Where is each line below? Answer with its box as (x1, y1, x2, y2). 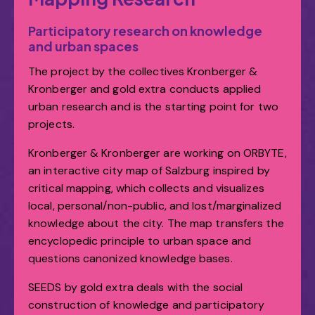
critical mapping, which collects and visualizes (28, 181, 264, 196)
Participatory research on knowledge (28, 22, 262, 39)
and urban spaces (28, 38, 139, 55)
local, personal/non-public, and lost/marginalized (28, 198, 281, 214)
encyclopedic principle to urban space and (28, 233, 252, 249)
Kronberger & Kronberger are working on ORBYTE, (28, 146, 287, 161)
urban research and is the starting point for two (28, 99, 278, 115)
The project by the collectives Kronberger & (28, 64, 258, 79)
